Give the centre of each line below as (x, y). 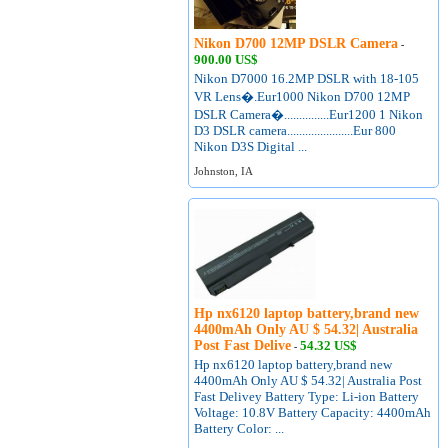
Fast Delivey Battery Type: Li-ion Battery (307, 396)
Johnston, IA (224, 171)
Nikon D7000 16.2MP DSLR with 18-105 (307, 78)
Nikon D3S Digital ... (251, 146)
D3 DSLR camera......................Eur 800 (295, 130)
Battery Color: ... (239, 428)
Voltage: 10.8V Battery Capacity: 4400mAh (313, 412)
